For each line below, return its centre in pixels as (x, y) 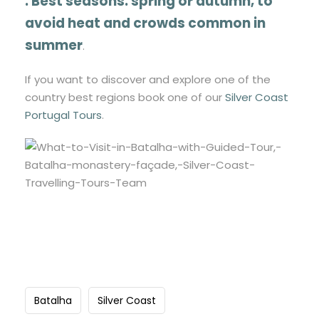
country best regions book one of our (125, 98)
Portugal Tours (63, 115)
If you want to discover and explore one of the (148, 80)
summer (54, 46)
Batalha (53, 301)
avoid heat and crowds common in (145, 23)
